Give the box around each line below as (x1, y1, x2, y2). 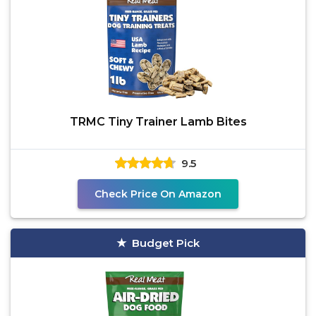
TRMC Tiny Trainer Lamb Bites (69, 115, 247, 128)
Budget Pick (132, 236, 200, 250)
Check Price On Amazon (95, 188, 221, 200)
